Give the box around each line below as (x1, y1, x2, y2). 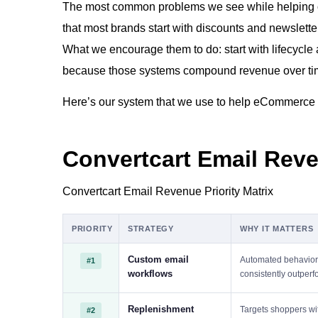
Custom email (128, 254, 189, 265)
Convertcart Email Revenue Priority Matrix (62, 185, 273, 197)
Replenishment (128, 304, 194, 314)
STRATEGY (128, 224, 174, 233)
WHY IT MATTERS (240, 224, 314, 233)
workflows (128, 268, 172, 279)
